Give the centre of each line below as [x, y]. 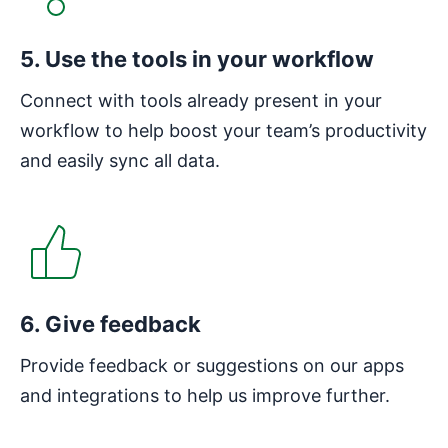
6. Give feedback [110, 323]
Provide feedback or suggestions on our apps [212, 365]
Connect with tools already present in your [201, 100]
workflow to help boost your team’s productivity [223, 130]
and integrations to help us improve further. [205, 395]
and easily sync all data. [120, 160]
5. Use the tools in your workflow [197, 58]
